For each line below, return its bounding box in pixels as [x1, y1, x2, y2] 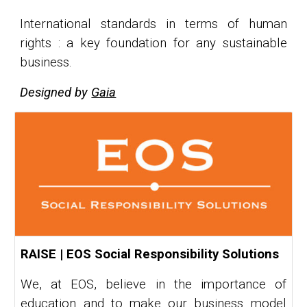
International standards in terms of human [20, 16, 287, 32]
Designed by [20, 85, 92, 100]
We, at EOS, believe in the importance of [21, 276, 286, 292]
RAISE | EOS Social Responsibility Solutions [21, 246, 280, 262]
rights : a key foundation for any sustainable [20, 36, 287, 51]
